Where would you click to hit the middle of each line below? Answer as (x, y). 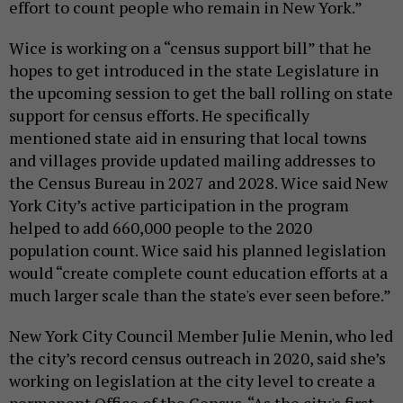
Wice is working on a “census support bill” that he (190, 48)
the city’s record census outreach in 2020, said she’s (197, 358)
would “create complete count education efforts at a (198, 273)
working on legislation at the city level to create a (192, 381)
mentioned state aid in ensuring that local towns (188, 138)
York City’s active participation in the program (179, 206)
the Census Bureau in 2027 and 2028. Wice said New (198, 183)
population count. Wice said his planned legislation (197, 251)
